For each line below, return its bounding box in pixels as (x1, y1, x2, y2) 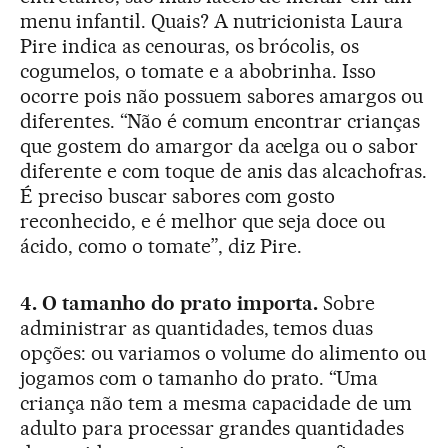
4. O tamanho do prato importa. (20, 291, 319, 316)
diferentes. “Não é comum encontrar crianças (20, 109, 421, 134)
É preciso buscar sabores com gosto (20, 184, 336, 209)
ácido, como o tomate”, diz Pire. (20, 234, 303, 259)
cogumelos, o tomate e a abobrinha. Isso (20, 59, 377, 84)
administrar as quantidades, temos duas (20, 316, 374, 341)
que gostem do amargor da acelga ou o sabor (20, 134, 419, 159)
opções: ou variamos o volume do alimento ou (20, 341, 427, 366)
